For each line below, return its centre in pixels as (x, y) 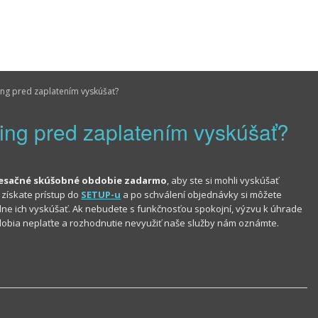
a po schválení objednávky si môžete (202, 194)
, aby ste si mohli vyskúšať (223, 180)
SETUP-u (101, 194)
